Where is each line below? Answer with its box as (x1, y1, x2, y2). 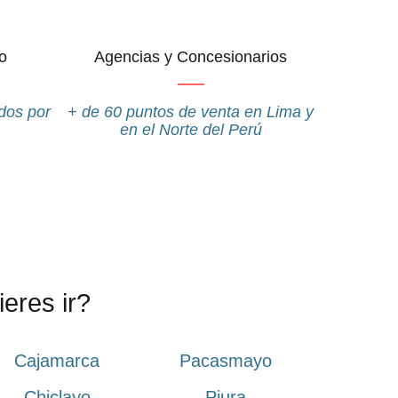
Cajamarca (14, 351, 99, 371)
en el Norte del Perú (119, 120, 262, 139)
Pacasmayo (179, 351, 272, 371)
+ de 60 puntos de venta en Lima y (68, 102, 314, 121)
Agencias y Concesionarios (94, 47, 288, 66)
